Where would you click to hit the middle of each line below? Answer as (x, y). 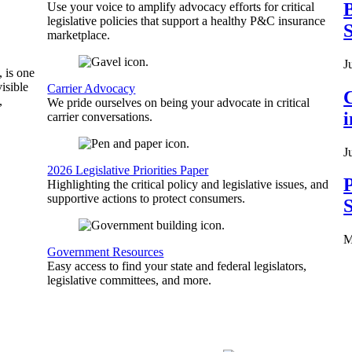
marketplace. (79, 35)
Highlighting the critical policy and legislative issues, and (188, 184)
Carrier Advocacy (92, 88)
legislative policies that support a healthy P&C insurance (187, 21)
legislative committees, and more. (130, 280)
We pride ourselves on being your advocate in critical (179, 103)
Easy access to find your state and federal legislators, (177, 266)
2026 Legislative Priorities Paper (128, 170)
